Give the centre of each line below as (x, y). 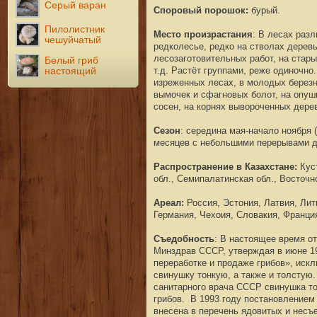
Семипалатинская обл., (228, 178)
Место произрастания (203, 34)
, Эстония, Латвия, (258, 202)
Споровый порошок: (201, 10)
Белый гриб (72, 60)
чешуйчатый (73, 40)
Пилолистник (75, 29)
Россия (202, 202)
